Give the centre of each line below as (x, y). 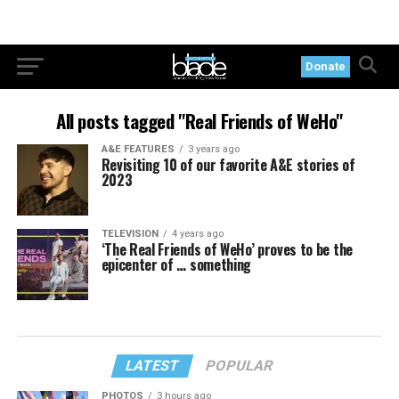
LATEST (153, 366)
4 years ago (197, 234)
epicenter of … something (176, 265)
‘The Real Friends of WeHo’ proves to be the (227, 249)
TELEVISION (130, 234)
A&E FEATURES (138, 149)
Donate (326, 66)
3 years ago (213, 149)
